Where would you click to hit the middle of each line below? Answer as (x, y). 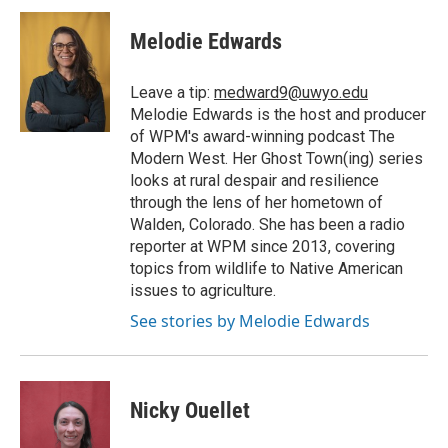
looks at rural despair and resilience (254, 181)
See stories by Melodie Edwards (250, 321)
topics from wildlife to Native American (266, 269)
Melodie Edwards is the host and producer (278, 115)
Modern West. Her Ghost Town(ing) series (276, 159)
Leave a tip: (172, 93)
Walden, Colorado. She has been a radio (267, 225)
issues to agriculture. (203, 291)
